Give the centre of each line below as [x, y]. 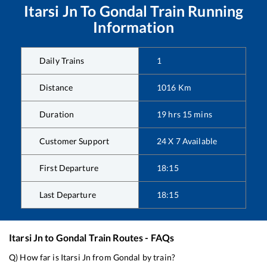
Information [133, 27]
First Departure [69, 168]
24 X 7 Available [187, 141]
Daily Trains [62, 61]
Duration [57, 114]
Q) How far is [35, 257]
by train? [158, 257]
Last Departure [68, 195]
